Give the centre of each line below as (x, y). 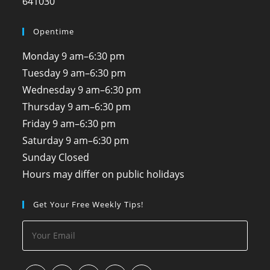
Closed (74, 157)
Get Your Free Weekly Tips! (89, 204)
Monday (41, 56)
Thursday (44, 106)
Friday (36, 123)
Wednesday (49, 89)
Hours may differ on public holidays (104, 174)
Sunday (39, 157)
